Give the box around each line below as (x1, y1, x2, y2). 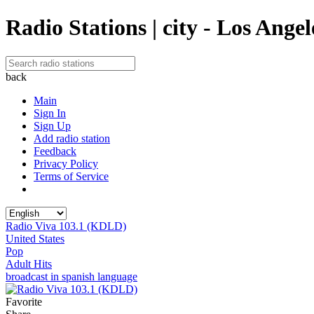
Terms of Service (34, 170, 109, 182)
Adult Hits (6, 257, 52, 270)
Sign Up (34, 119, 71, 132)
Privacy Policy (34, 157, 98, 170)
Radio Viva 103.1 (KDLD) (6, 219, 126, 232)
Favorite (6, 295, 42, 308)
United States (6, 232, 64, 245)
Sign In (34, 107, 66, 119)
